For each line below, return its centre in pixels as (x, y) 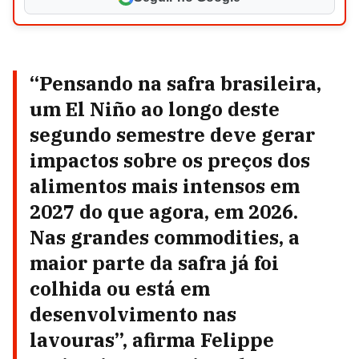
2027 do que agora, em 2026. (164, 212)
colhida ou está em (120, 288)
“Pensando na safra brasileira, (175, 83)
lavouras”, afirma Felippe (152, 340)
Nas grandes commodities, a (165, 237)
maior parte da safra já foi (154, 263)
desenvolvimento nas (133, 314)
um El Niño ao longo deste (155, 109)
